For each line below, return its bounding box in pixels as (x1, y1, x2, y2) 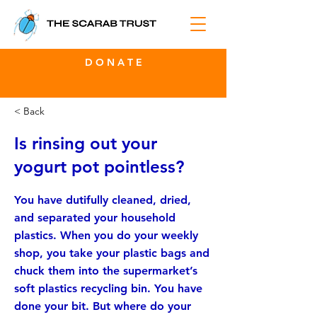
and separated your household (14, 211, 175, 224)
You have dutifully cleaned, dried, (14, 193, 191, 207)
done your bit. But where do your (14, 299, 191, 313)
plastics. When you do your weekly (14, 229, 198, 242)
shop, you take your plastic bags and (14, 246, 209, 260)
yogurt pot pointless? (14, 156, 184, 177)
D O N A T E (84, 56, 142, 69)
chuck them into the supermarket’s (14, 264, 197, 277)
